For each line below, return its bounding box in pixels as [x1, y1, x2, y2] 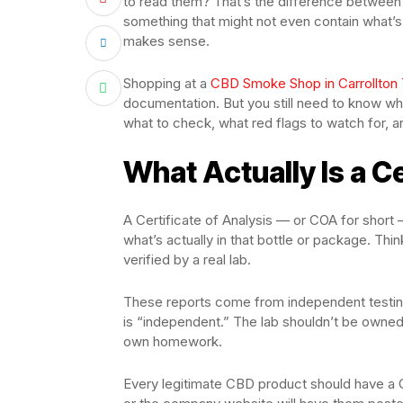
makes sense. [123, 32, 210, 49]
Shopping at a [123, 75, 210, 92]
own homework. [123, 333, 222, 350]
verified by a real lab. [123, 251, 251, 268]
